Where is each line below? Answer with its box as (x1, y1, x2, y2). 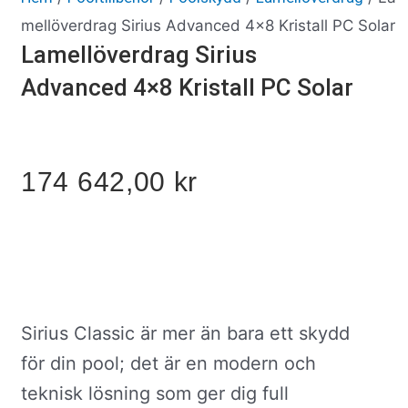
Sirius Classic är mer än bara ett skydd (21, 322, 350, 344)
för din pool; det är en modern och (21, 352, 316, 374)
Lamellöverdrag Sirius (21, 41, 257, 68)
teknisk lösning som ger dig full (21, 382, 289, 404)
